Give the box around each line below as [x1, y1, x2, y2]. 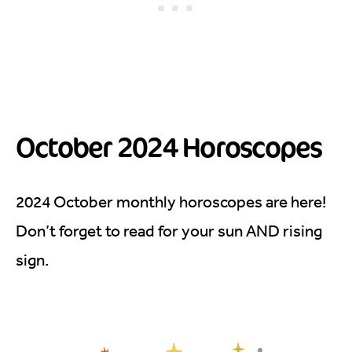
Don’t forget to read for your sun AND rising [16, 221, 322, 240]
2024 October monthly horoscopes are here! [16, 192, 326, 211]
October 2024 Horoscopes [16, 127, 322, 166]
